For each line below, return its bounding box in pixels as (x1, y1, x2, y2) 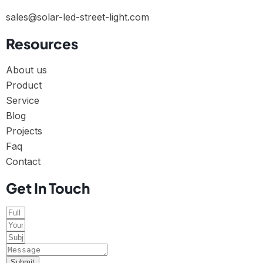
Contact (6, 156, 41, 168)
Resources (6, 35, 78, 53)
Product (6, 79, 42, 92)
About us (6, 64, 47, 76)
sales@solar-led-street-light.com (6, 11, 149, 23)
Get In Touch (6, 179, 90, 197)
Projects (6, 125, 42, 137)
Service (6, 95, 39, 107)
